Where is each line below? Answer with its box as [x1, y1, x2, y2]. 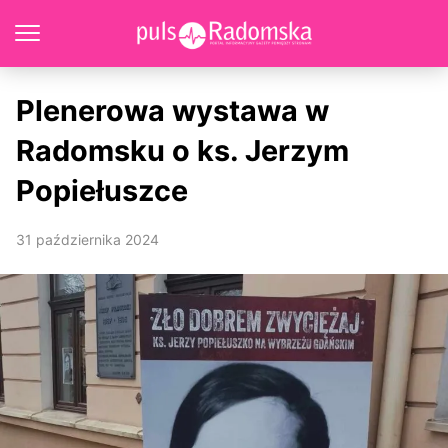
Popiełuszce [16, 173, 188, 208]
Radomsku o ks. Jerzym [16, 133, 349, 168]
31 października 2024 [16, 231, 159, 248]
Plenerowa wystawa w [16, 93, 329, 128]
